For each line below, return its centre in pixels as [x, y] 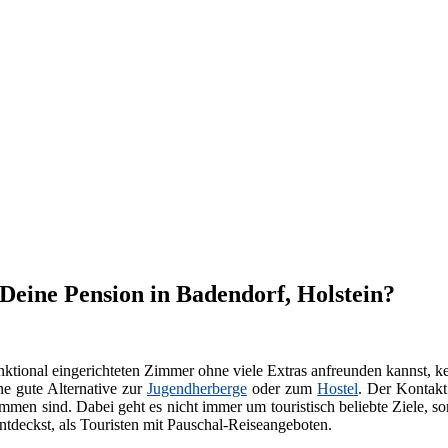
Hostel [338, 389]
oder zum [282, 389]
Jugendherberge [196, 389]
